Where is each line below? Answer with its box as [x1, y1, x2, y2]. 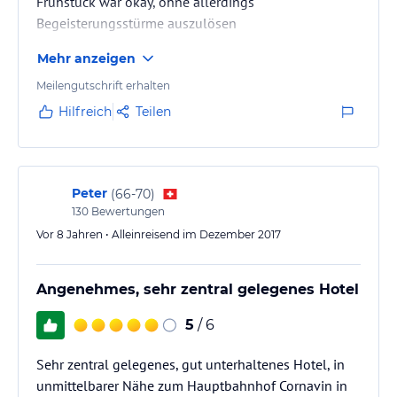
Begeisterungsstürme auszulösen [36, 14, 237, 32]
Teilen [136, 104, 171, 120]
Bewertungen [89, 205, 165, 218]
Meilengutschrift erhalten [36, 79, 170, 92]
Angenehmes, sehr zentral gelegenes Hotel [36, 281, 359, 298]
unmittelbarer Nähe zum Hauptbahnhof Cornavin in [36, 377, 347, 394]
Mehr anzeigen [37, 51, 136, 66]
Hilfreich [58, 104, 112, 120]
